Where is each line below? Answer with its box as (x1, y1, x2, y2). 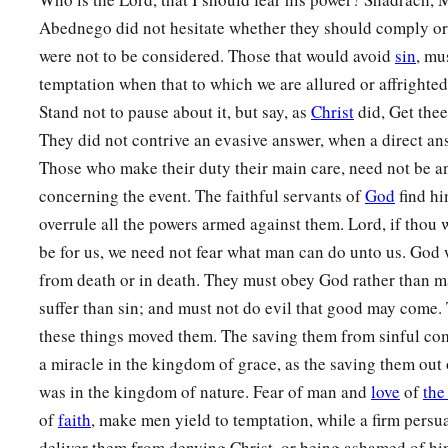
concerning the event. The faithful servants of (39, 184, 365, 208)
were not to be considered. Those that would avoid (39, 44, 395, 68)
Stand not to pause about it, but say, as (39, 100, 311, 124)
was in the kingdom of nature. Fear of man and (39, 380, 371, 404)
